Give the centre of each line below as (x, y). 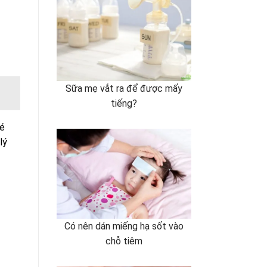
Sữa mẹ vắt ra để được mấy (124, 88)
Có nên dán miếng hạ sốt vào (124, 226)
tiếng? (124, 103)
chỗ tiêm (124, 241)
